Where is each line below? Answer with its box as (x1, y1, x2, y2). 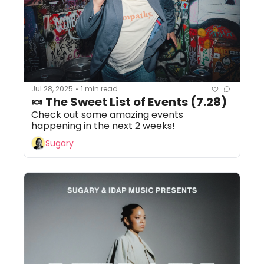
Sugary (45, 137, 74, 150)
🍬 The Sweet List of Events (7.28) (31, 93, 227, 110)
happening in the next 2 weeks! (31, 118, 175, 133)
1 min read (81, 84, 118, 94)
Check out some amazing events (31, 107, 183, 121)
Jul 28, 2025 (31, 84, 73, 94)
